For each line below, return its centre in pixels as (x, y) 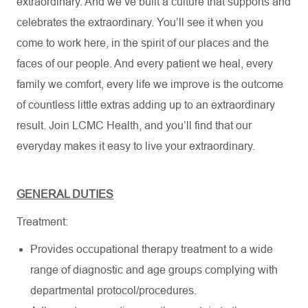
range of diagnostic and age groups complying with (154, 270)
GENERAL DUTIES (65, 194)
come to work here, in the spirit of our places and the (143, 43)
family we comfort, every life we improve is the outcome (150, 84)
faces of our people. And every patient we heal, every (145, 64)
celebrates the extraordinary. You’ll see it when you (140, 22)
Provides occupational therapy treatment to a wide (152, 249)
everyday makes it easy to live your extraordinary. (136, 146)
